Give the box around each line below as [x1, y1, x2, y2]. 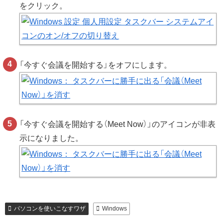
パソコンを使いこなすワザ [13, 205, 86, 213]
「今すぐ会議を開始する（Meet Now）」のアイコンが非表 [19, 120, 216, 129]
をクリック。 [19, 1, 68, 10]
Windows [102, 205, 127, 213]
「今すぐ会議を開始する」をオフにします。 [19, 60, 172, 69]
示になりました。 [19, 134, 84, 143]
